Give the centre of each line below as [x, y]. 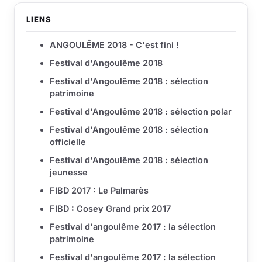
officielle [68, 142]
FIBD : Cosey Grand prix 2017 [110, 209]
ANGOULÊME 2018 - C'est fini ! [114, 45]
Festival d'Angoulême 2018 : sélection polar [141, 112]
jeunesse [69, 173]
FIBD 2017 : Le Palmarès [99, 191]
